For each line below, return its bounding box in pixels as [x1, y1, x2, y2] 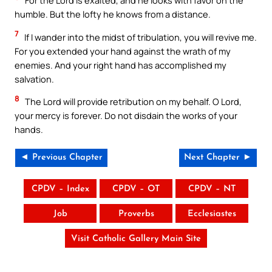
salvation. [15, 72, 54, 85]
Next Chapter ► [184, 152, 252, 162]
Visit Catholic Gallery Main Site [71, 234, 201, 243]
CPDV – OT [112, 184, 160, 194]
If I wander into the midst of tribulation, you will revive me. [22, 30, 257, 43]
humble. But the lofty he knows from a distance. [15, 8, 211, 21]
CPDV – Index [31, 184, 89, 194]
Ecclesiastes [188, 209, 236, 219]
